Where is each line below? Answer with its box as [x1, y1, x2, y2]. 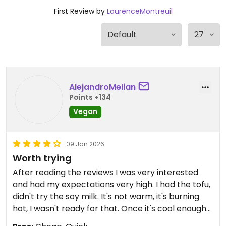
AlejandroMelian [69, 81, 136, 93]
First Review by [53, 6, 107, 16]
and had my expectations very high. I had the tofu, [13, 179, 210, 190]
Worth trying [13, 152, 72, 164]
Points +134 [69, 92, 111, 102]
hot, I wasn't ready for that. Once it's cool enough [13, 203, 206, 214]
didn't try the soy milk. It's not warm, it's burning [13, 191, 199, 202]
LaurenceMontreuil [106, 6, 173, 16]
